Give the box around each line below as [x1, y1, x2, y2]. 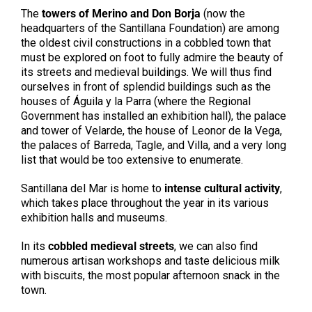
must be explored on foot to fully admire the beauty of [20, 51, 283, 65]
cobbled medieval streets [47, 240, 174, 253]
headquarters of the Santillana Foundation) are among [20, 22, 279, 36]
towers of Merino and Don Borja [41, 7, 201, 21]
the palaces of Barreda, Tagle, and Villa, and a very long [20, 139, 286, 153]
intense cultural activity [161, 182, 280, 196]
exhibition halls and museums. [20, 211, 167, 225]
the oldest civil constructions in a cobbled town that [20, 36, 271, 50]
